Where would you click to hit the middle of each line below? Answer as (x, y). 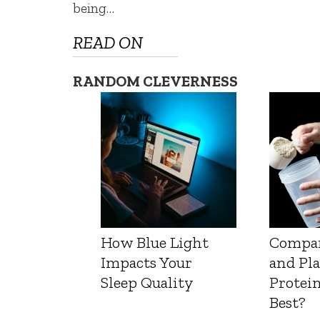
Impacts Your (146, 263)
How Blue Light (155, 243)
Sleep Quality (147, 283)
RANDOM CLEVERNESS (155, 81)
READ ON (108, 43)
